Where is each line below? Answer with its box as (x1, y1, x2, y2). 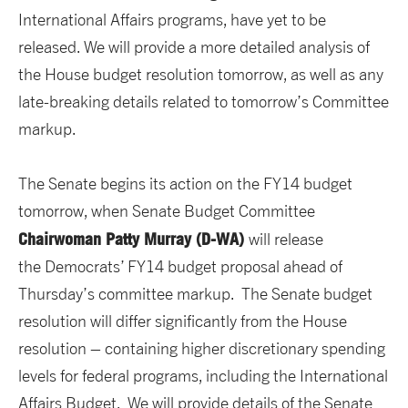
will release (249, 229, 323, 250)
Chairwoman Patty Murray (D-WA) (18, 229, 249, 250)
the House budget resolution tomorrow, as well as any (18, 65, 383, 85)
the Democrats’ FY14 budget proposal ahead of (18, 257, 342, 277)
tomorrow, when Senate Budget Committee (18, 201, 315, 221)
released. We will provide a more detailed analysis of (18, 37, 370, 57)
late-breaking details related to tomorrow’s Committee (18, 92, 389, 112)
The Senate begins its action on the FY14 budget (18, 174, 352, 194)
